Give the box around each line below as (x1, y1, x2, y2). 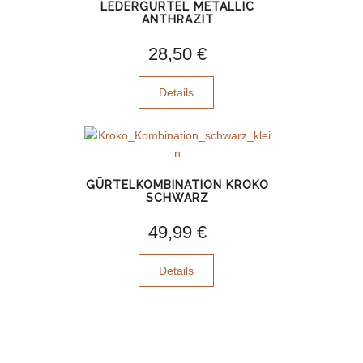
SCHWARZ (146, 191, 209, 204)
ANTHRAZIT (141, 13, 214, 26)
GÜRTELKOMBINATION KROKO (86, 178, 269, 191)
